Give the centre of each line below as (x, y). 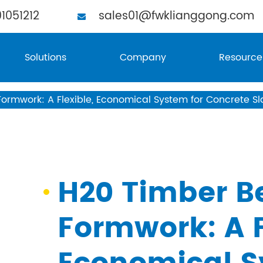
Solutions (46, 57)
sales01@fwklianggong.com (176, 16)
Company (143, 57)
